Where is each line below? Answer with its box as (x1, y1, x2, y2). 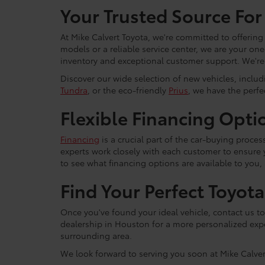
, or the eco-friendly (88, 84, 169, 96)
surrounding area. (60, 230, 132, 241)
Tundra (60, 84, 88, 96)
